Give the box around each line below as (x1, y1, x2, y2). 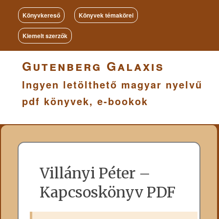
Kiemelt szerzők (22, 31, 67, 40)
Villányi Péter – (40, 164, 151, 183)
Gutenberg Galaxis (22, 57, 164, 75)
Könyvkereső (22, 11, 60, 20)
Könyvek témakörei (79, 11, 133, 20)
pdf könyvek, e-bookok (22, 94, 148, 108)
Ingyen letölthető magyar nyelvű (22, 77, 202, 91)
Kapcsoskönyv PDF (40, 183, 176, 202)
